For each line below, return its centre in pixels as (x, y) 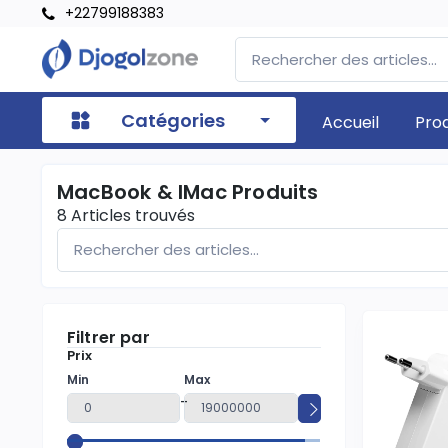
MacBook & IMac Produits (188, 191)
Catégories (173, 121)
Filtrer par (108, 338)
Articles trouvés (131, 215)
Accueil (350, 122)
